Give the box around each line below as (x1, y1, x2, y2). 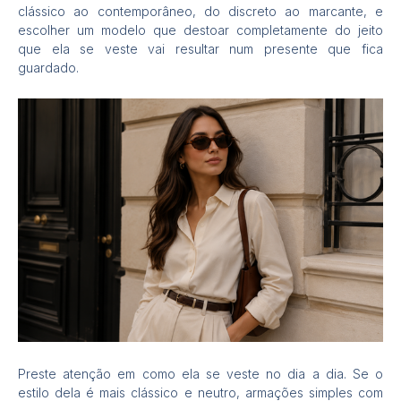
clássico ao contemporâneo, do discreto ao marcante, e (18, 3, 383, 19)
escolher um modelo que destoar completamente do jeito (18, 21, 383, 38)
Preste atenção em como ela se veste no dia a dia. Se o (18, 365, 383, 381)
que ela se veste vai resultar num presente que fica (18, 40, 383, 56)
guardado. (18, 59, 79, 75)
